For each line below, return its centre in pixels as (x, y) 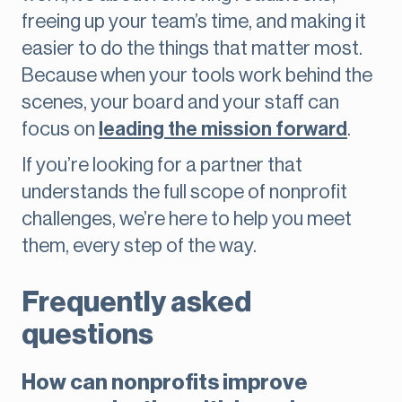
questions (87, 335)
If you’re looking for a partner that (162, 166)
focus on (60, 130)
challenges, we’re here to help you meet (187, 219)
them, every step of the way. (139, 246)
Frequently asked (136, 303)
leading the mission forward (223, 130)
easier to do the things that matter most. (192, 49)
